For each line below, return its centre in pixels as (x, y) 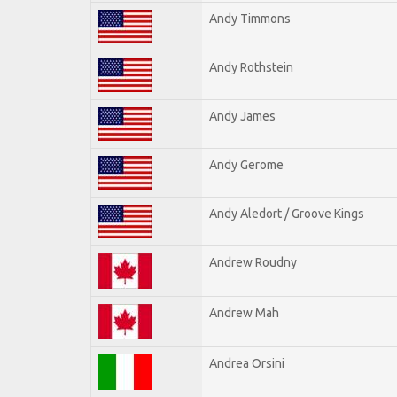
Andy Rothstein (251, 67)
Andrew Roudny (253, 262)
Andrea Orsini (247, 363)
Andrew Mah (244, 312)
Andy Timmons (250, 18)
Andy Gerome (246, 164)
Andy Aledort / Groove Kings (287, 213)
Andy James (242, 116)
